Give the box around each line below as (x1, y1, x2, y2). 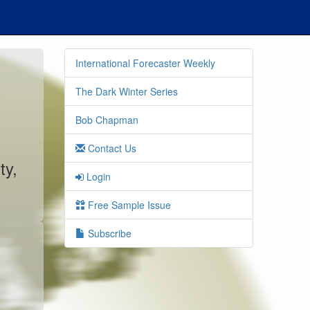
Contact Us (85, 141, 137, 155)
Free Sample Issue (85, 198, 172, 212)
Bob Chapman (75, 113, 139, 127)
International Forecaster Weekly (75, 56, 216, 70)
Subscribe (85, 226, 132, 240)
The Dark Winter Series (75, 84, 179, 98)
